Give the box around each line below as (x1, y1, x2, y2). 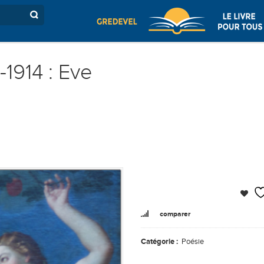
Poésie (181, 237, 204, 246)
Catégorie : (141, 237, 180, 246)
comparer (160, 210, 191, 218)
